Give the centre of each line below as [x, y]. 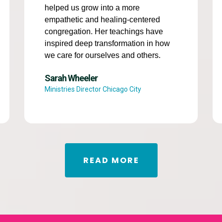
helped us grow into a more [92, 8]
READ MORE [111, 160]
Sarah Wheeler [71, 78]
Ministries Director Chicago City [93, 89]
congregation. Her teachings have [104, 32]
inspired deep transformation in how [107, 44]
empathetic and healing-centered [102, 20]
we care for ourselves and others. [102, 55]
